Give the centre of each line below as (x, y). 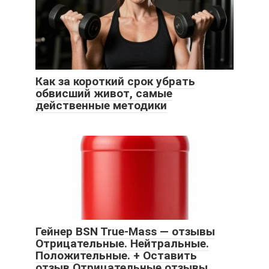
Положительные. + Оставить (116, 256)
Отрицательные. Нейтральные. (122, 244)
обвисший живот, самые (104, 94)
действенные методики (101, 106)
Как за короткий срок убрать (115, 82)
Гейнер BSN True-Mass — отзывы (125, 232)
